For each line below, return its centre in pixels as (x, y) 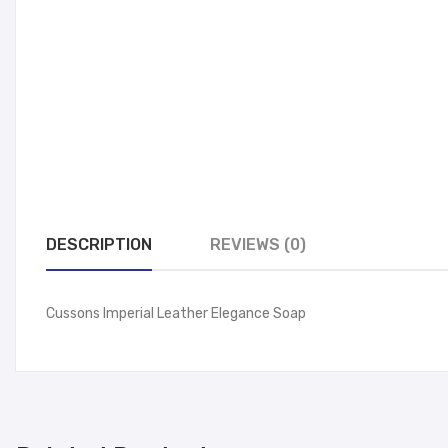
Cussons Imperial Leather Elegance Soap (176, 313)
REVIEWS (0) (258, 244)
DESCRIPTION (99, 244)
